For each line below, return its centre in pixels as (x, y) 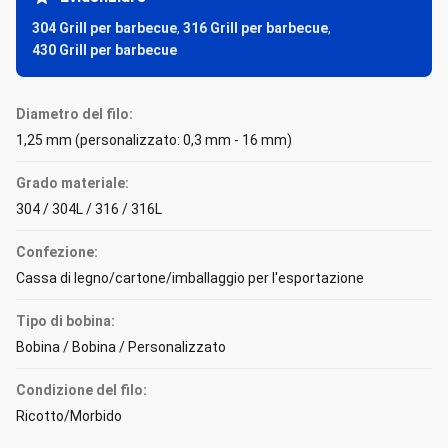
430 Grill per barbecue (104, 50)
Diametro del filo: (74, 114)
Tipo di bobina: (65, 321)
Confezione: (57, 252)
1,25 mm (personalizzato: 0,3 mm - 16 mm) (154, 140)
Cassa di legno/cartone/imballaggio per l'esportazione (190, 278)
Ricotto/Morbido (69, 416)
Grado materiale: (72, 183)
